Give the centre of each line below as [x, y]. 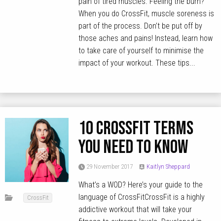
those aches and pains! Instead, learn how [146, 38]
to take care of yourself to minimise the [141, 51]
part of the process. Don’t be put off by [141, 26]
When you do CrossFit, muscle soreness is [147, 14]
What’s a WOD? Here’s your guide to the [141, 184]
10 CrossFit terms [136, 129]
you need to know [133, 147]
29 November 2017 [109, 166]
